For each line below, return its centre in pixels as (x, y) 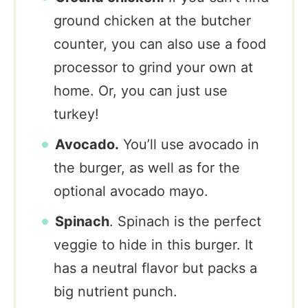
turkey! (76, 114)
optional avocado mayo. (131, 191)
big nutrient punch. (115, 291)
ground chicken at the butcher (152, 21)
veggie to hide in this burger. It (153, 245)
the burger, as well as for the (147, 168)
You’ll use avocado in (189, 144)
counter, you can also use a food (160, 44)
